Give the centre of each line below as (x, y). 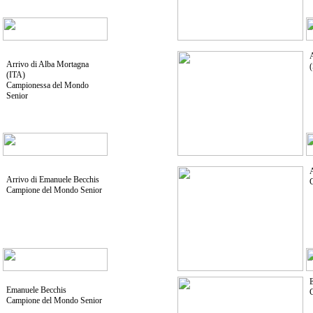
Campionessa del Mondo (47, 85)
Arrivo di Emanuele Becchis (52, 180)
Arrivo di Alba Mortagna (47, 64)
